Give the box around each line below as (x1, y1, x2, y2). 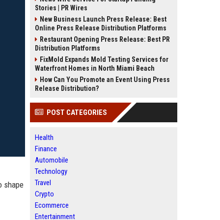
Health (35, 133, 54, 142)
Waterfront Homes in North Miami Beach (35, 64, 155, 72)
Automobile (35, 156, 68, 165)
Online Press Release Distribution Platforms (35, 24, 166, 32)
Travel (35, 178, 51, 187)
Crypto (35, 190, 54, 198)
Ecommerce (35, 201, 69, 210)
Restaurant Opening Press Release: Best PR (40, 35, 170, 43)
